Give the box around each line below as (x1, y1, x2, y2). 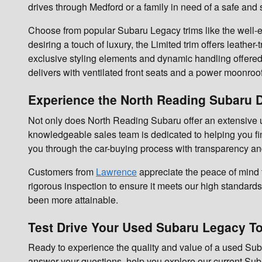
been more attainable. (28, 192, 118, 206)
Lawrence (96, 164, 137, 178)
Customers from (28, 164, 96, 178)
